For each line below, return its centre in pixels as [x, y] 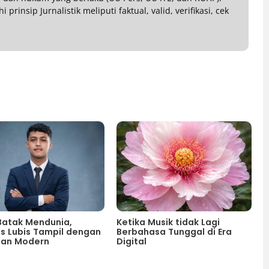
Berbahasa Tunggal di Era [174, 232]
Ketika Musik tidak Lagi [168, 222]
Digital [131, 242]
